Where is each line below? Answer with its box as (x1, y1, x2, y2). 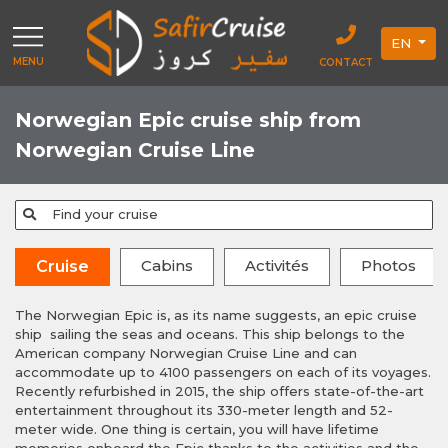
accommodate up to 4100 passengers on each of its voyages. (15, 364, 431, 381)
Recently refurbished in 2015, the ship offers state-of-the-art (15, 383, 424, 400)
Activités (245, 256, 309, 276)
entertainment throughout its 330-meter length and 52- (15, 402, 393, 419)
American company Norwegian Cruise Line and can (15, 345, 357, 362)
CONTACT (318, 56, 373, 70)
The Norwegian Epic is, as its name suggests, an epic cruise (15, 307, 417, 324)
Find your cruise (52, 206, 158, 223)
